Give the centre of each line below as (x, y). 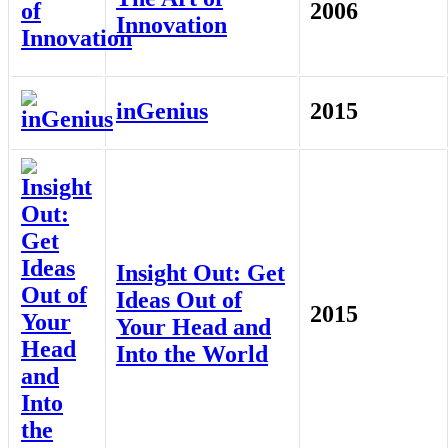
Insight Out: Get (200, 273)
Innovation (171, 25)
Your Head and (193, 327)
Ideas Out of (179, 300)
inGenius (162, 111)
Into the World (192, 354)
